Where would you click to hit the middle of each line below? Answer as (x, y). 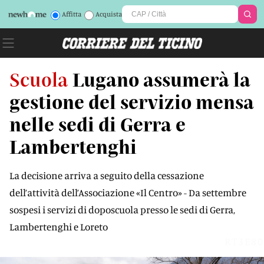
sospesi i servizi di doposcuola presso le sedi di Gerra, (122, 209)
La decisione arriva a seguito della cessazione (107, 175)
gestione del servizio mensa (132, 101)
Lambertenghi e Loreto (59, 227)
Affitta (71, 14)
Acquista (108, 14)
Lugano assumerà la (161, 79)
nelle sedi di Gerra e (98, 124)
